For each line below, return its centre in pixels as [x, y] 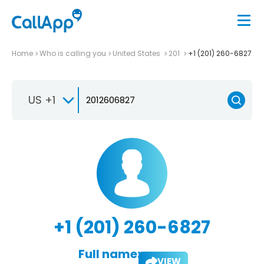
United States [137, 53]
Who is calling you [73, 53]
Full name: [109, 254]
